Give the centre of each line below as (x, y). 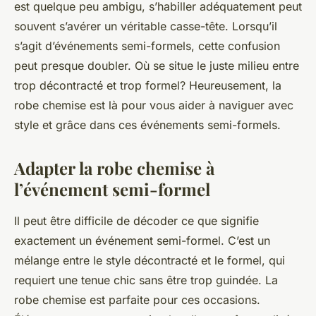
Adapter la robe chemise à (114, 168)
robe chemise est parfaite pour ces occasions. (137, 300)
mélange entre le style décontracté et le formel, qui (150, 261)
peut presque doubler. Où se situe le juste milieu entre (157, 66)
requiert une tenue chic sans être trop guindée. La (146, 280)
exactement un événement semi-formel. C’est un (142, 241)
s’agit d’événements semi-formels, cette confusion (147, 46)
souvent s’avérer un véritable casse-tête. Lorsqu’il (146, 26)
